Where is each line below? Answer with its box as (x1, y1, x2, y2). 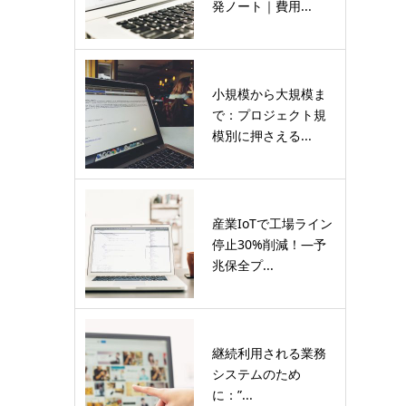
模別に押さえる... (212, 126, 312, 144)
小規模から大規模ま (212, 84, 326, 102)
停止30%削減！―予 (212, 235, 326, 253)
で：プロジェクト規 (212, 105, 326, 123)
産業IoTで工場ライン (212, 214, 333, 232)
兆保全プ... (212, 256, 274, 274)
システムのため (212, 364, 301, 382)
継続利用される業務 (212, 343, 326, 362)
